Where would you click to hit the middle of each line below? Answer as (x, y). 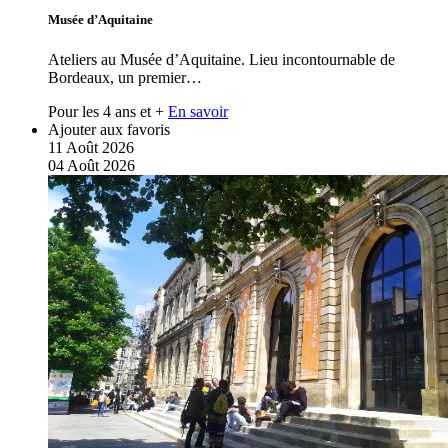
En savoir (198, 111)
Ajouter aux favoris (109, 129)
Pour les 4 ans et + (106, 111)
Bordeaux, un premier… (125, 77)
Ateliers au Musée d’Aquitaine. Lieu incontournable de (221, 59)
